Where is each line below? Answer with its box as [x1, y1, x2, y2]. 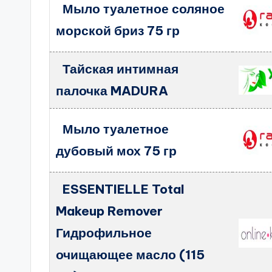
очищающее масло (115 [56, 246, 205, 263]
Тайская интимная [62, 61, 178, 77]
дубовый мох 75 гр [56, 143, 177, 159]
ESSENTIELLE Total [62, 181, 185, 197]
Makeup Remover [56, 203, 163, 219]
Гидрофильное [56, 225, 152, 241]
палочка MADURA [56, 83, 169, 99]
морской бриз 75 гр [56, 22, 180, 39]
